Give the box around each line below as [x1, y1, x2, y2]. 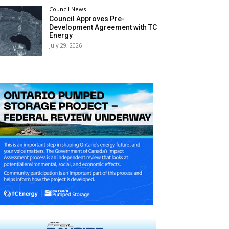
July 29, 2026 [49, 41, 82, 49]
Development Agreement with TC [49, 22, 157, 31]
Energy [49, 31, 73, 39]
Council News [49, 5, 86, 13]
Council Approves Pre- [49, 14, 125, 23]
